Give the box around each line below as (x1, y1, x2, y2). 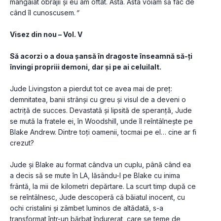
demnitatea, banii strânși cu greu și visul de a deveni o (10, 95, 186, 104)
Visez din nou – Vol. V (10, 30, 82, 39)
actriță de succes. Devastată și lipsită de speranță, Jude (10, 106, 192, 115)
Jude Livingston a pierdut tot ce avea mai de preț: (10, 84, 172, 93)
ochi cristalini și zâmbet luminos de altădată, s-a (10, 204, 163, 213)
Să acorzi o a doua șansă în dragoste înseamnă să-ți (10, 52, 192, 61)
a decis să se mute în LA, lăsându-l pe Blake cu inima (10, 171, 180, 180)
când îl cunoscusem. (10, 8, 75, 17)
